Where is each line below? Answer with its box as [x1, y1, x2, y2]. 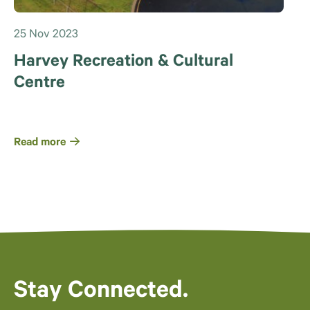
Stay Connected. [14, 279, 188, 306]
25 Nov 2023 [14, 28, 78, 42]
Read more [14, 136, 66, 149]
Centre [14, 74, 65, 93]
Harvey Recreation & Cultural [14, 53, 233, 72]
